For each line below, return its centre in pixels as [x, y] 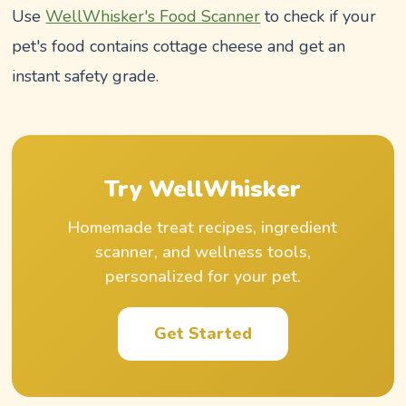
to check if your [319, 16]
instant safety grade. [86, 76]
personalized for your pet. [203, 276]
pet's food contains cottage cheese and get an [179, 46]
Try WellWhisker [203, 188]
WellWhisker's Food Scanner [153, 16]
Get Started [203, 333]
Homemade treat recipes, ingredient [203, 227]
